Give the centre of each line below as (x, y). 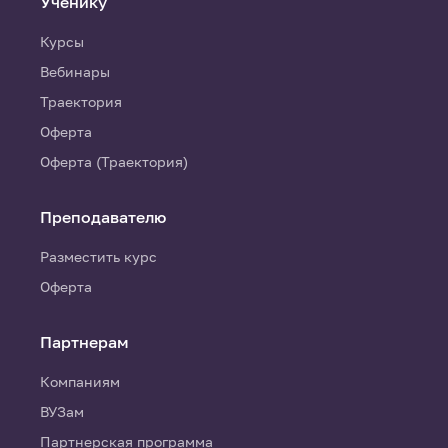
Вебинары (75, 71)
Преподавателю (103, 217)
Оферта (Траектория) (114, 161)
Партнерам (84, 342)
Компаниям (80, 381)
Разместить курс (98, 256)
